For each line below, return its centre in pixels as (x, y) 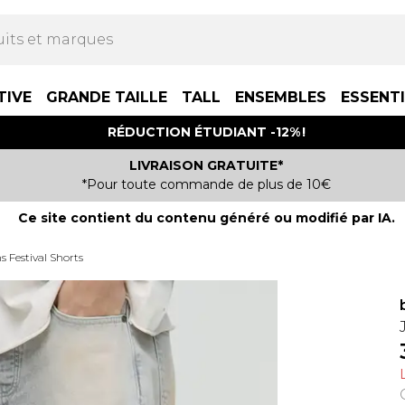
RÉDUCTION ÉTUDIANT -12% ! (206, 132)
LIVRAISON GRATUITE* (206, 165)
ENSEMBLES (281, 97)
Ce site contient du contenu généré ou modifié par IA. (206, 218)
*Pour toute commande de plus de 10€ (206, 184)
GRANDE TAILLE (107, 97)
